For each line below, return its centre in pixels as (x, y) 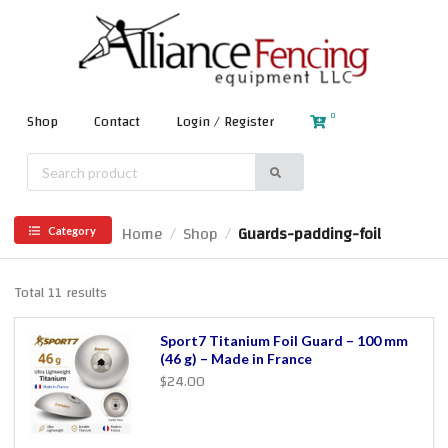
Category (71, 230)
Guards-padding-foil (310, 234)
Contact (117, 122)
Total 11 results (60, 293)
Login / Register (225, 122)
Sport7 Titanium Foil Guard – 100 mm (283, 341)
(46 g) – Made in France (235, 359)
